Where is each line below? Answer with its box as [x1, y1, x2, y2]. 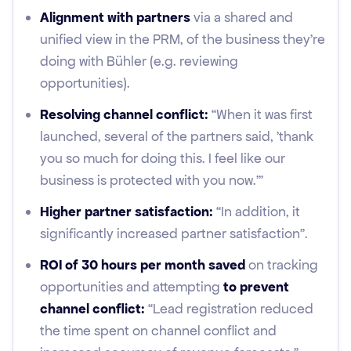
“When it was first [208, 106, 313, 123]
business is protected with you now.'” [40, 172, 263, 189]
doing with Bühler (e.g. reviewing [40, 52, 238, 70]
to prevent [223, 278, 289, 295]
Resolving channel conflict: [40, 106, 208, 123]
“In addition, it [213, 203, 300, 220]
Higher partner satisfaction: [40, 203, 213, 220]
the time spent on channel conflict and [40, 322, 277, 339]
